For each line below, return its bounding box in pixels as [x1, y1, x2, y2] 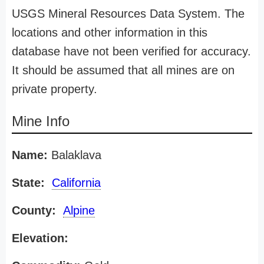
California [52, 176, 101, 189]
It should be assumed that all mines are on [12, 64, 235, 77]
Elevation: [12, 232, 68, 245]
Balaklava [48, 148, 101, 161]
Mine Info [12, 113, 70, 129]
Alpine [63, 204, 95, 217]
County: [12, 204, 56, 217]
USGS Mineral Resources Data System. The [12, 7, 245, 20]
